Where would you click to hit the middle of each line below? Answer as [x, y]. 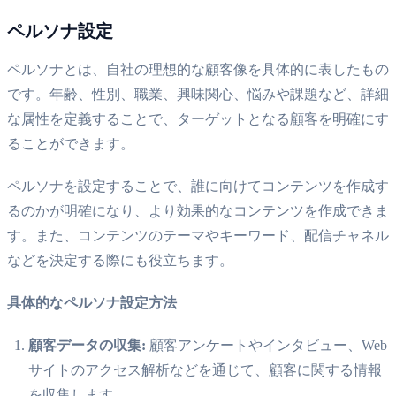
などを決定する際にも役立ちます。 [120, 260]
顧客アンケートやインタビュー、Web [267, 345]
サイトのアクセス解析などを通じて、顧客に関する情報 [205, 369]
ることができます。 [71, 143]
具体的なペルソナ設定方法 [92, 302]
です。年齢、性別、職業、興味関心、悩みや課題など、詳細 [198, 94]
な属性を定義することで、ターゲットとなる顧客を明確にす [198, 118]
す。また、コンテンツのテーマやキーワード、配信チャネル [198, 235]
